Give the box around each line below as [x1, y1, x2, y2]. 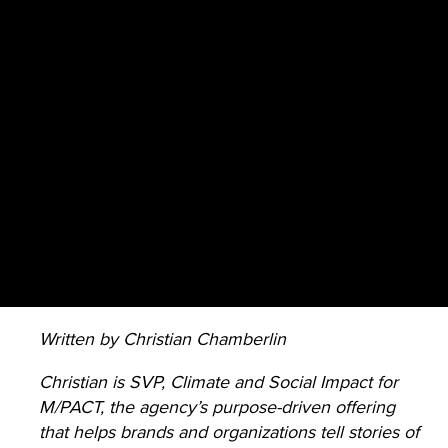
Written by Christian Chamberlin [38, 325, 286, 352]
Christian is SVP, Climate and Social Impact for [38, 368, 398, 395]
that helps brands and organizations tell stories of [38, 418, 419, 445]
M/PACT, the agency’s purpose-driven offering [38, 393, 395, 420]
